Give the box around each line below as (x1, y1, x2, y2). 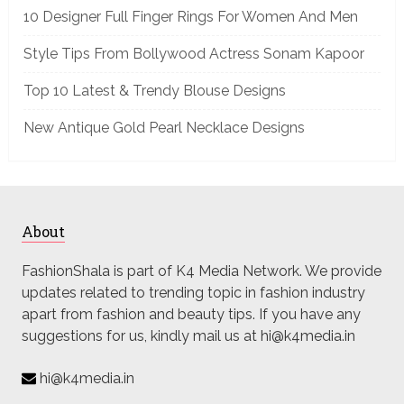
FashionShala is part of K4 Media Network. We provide (21, 262, 381, 280)
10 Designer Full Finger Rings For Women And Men (23, 7, 358, 25)
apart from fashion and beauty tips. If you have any (21, 305, 361, 323)
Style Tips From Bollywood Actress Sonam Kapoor (23, 44, 364, 62)
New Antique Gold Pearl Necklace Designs (23, 118, 305, 136)
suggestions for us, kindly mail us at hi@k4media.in (21, 326, 355, 344)
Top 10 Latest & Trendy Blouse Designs (23, 81, 286, 99)
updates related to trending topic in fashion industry (21, 283, 365, 301)
